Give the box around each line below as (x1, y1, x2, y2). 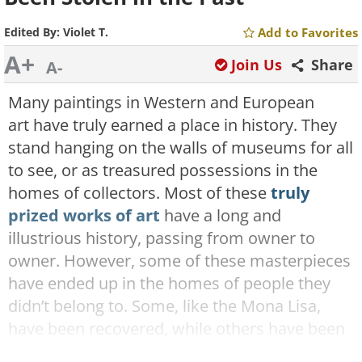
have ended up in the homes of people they (8, 272, 330, 294)
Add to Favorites (258, 24, 358, 40)
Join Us (231, 55, 282, 74)
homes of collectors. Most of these (8, 182, 271, 204)
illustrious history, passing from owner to (8, 227, 315, 249)
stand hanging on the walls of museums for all (8, 137, 353, 158)
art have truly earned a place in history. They (8, 114, 337, 136)
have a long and (160, 204, 281, 226)
